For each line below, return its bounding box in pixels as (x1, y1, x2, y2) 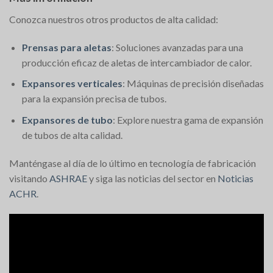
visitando (9, 172, 49, 184)
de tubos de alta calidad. (21, 129, 122, 141)
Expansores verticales (21, 77, 122, 90)
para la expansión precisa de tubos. (21, 93, 166, 105)
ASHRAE (49, 172, 87, 184)
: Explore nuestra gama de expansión (112, 113, 263, 126)
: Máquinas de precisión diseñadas (122, 77, 264, 90)
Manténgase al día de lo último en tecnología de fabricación (9, 157, 256, 169)
